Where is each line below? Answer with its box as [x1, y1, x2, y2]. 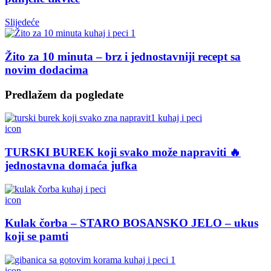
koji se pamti [5, 230, 68, 243]
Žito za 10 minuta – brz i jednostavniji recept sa [5, 50, 241, 63]
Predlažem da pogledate [5, 88, 123, 101]
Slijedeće [5, 17, 39, 28]
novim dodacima [5, 63, 88, 76]
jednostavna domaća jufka [5, 159, 137, 172]
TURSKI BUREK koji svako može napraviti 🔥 [5, 146, 241, 159]
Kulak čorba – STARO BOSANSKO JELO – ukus [5, 217, 258, 230]
